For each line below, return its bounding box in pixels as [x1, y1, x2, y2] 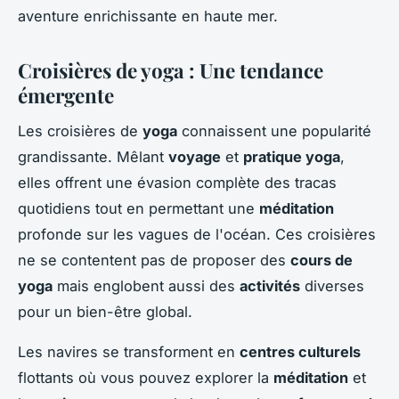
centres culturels [240, 343, 361, 362]
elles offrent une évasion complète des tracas [18, 174, 337, 192]
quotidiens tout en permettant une [18, 199, 259, 218]
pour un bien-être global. [18, 303, 192, 322]
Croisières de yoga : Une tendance [18, 56, 323, 84]
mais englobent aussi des [53, 277, 240, 296]
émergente [18, 81, 114, 109]
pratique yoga [243, 148, 340, 167]
